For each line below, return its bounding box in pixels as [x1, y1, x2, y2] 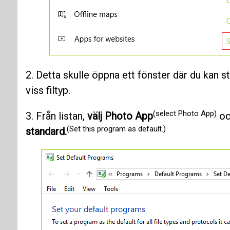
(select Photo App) [152, 108, 217, 118]
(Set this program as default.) [66, 124, 166, 133]
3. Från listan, [25, 110, 87, 123]
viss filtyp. [25, 84, 70, 97]
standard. [25, 125, 67, 138]
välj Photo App [87, 110, 153, 123]
